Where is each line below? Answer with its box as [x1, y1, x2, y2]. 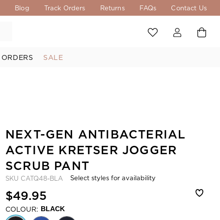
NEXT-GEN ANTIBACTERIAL [5, 127, 186, 142]
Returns [100, 4, 125, 12]
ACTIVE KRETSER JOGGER [5, 142, 177, 158]
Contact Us [171, 4, 207, 12]
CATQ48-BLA [21, 174, 63, 182]
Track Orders [44, 4, 85, 12]
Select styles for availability [70, 174, 156, 182]
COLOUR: [5, 205, 38, 213]
